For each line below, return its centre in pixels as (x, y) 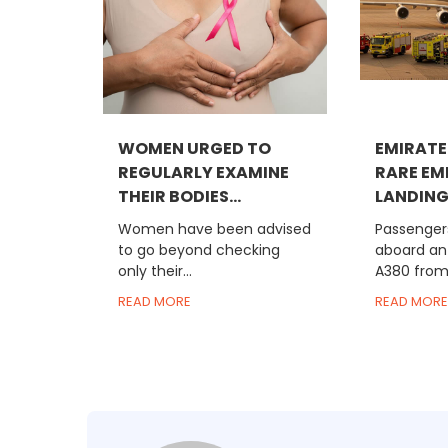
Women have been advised (215, 229)
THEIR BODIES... (180, 197)
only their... (155, 271)
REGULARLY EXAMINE (204, 173)
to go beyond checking (199, 250)
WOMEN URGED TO (195, 149)
